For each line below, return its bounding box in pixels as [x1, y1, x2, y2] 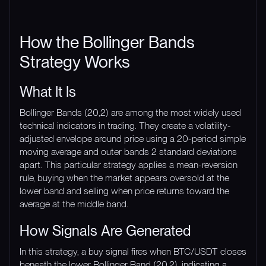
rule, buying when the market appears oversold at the [20, 172, 229, 183]
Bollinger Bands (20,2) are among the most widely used [20, 106, 241, 118]
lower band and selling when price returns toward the [20, 185, 229, 197]
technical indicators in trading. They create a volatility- [20, 119, 231, 131]
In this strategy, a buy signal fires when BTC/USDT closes [20, 245, 246, 257]
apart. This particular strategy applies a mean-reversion [20, 159, 237, 170]
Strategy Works [20, 51, 130, 72]
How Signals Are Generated [20, 221, 191, 239]
